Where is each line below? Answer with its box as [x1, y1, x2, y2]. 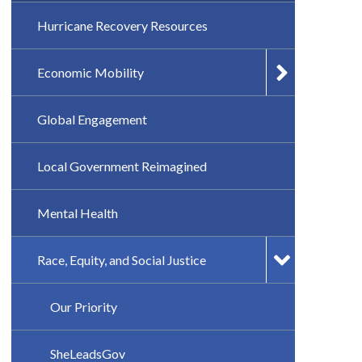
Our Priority [49, 299, 117, 314]
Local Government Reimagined [36, 158, 207, 174]
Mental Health [36, 205, 118, 221]
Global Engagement [36, 112, 147, 127]
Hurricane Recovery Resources [36, 18, 208, 33]
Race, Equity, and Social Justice [36, 252, 206, 267]
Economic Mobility [36, 65, 144, 80]
